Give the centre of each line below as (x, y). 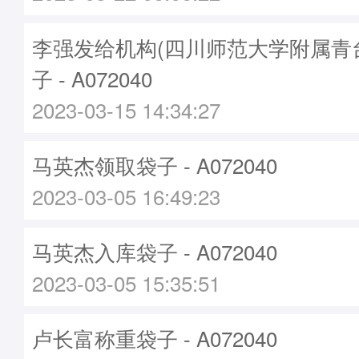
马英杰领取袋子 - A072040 (155, 165)
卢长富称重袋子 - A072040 (155, 338)
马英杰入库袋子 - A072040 (155, 251)
